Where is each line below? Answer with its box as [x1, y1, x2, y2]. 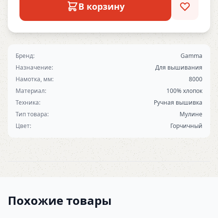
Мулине [180, 110, 202, 118]
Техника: [16, 98, 40, 107]
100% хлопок [166, 87, 202, 95]
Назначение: [16, 63, 53, 72]
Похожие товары [8, 192, 111, 208]
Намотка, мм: [16, 75, 54, 83]
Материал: [16, 87, 46, 95]
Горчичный [170, 122, 202, 130]
